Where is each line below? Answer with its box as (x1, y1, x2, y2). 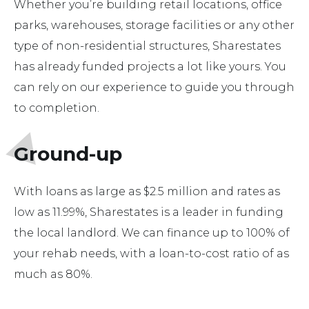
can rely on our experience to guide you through (14, 81, 295, 94)
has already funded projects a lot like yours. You (14, 60, 286, 74)
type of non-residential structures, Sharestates (14, 39, 281, 53)
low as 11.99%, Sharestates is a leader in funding (14, 206, 283, 219)
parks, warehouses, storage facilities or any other (14, 19, 295, 32)
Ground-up (14, 142, 122, 166)
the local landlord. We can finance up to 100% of (14, 226, 290, 240)
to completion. (14, 101, 99, 115)
